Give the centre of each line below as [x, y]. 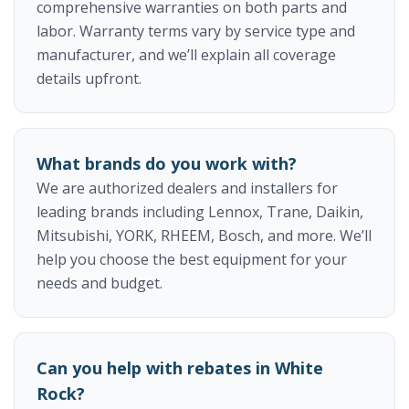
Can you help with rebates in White [180, 368]
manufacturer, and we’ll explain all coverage [186, 55]
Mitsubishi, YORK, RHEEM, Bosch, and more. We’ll [204, 236]
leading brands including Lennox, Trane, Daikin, [200, 212]
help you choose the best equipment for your [192, 260]
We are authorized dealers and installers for [187, 189]
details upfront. [89, 79]
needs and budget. [100, 283]
